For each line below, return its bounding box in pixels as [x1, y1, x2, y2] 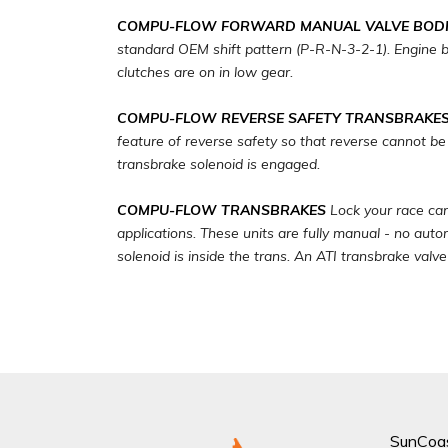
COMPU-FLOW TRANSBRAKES [117, 201, 326, 219]
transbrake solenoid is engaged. [117, 155, 320, 173]
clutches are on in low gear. [117, 63, 293, 81]
